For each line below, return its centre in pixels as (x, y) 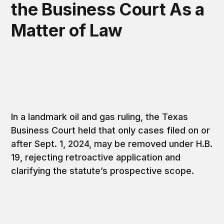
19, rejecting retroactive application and (96, 157)
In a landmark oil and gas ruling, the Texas (100, 116)
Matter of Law (67, 30)
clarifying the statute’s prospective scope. (103, 170)
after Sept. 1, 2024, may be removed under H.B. (112, 143)
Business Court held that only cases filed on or (111, 130)
